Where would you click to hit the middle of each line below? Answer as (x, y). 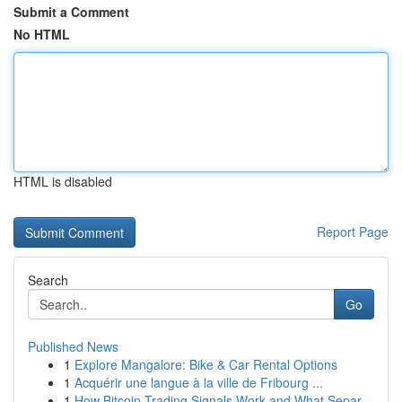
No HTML (42, 34)
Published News (73, 346)
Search (48, 280)
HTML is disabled (63, 181)
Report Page (353, 232)
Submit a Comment (71, 12)
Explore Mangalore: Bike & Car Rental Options (206, 364)
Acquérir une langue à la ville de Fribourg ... (199, 382)
